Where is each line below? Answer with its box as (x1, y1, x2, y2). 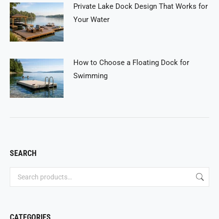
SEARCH (10, 149, 37, 158)
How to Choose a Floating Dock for (73, 58, 189, 67)
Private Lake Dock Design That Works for (73, 2, 208, 11)
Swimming (73, 71, 108, 80)
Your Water (73, 15, 109, 24)
